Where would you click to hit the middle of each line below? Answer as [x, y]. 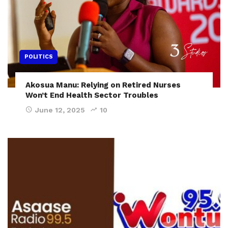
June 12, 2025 [60, 110]
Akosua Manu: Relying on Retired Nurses [103, 85]
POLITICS [39, 57]
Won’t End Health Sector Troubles [92, 95]
